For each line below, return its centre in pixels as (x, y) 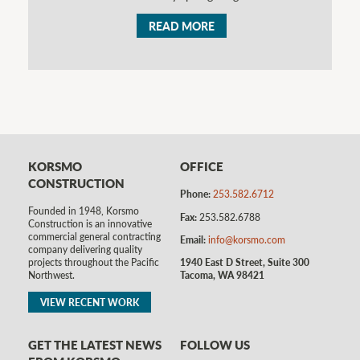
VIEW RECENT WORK (90, 302)
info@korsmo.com (247, 239)
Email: (193, 239)
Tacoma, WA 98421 (222, 274)
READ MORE (181, 26)
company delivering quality (85, 250)
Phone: (195, 194)
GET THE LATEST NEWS (95, 344)
